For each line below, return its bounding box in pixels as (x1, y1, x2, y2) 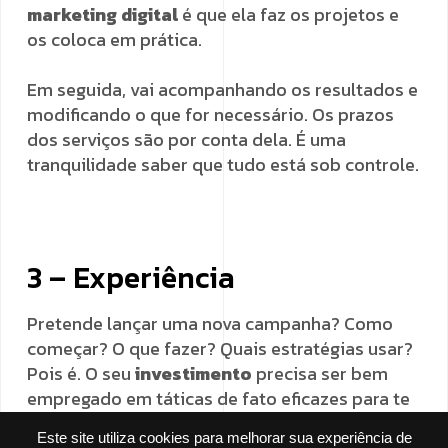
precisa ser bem (256, 360, 388, 387)
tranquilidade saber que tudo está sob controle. (27, 151, 419, 178)
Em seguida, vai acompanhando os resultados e (27, 76, 418, 103)
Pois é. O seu (27, 360, 135, 387)
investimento (135, 360, 256, 387)
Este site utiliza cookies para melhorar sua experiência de (36, 430, 412, 446)
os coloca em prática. (27, 26, 202, 53)
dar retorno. (27, 410, 126, 437)
